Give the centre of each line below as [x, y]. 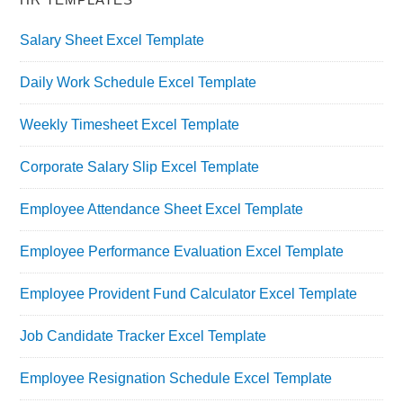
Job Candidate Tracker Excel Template [143, 336]
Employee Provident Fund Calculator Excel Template [189, 293]
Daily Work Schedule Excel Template [139, 82]
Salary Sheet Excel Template [112, 40]
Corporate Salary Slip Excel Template [140, 166]
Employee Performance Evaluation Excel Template [182, 251]
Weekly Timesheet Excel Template [130, 124]
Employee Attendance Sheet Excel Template [162, 209]
